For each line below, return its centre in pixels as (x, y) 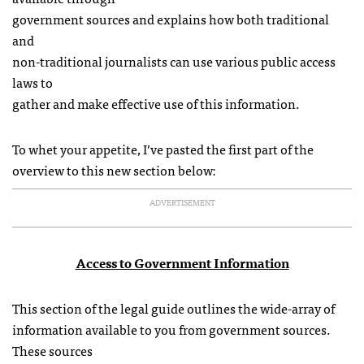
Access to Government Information (182, 262)
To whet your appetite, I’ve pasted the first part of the (163, 149)
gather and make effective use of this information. (156, 103)
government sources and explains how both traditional (171, 19)
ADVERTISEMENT (182, 202)
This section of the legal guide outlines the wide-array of (173, 308)
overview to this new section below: (114, 170)
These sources (52, 350)
